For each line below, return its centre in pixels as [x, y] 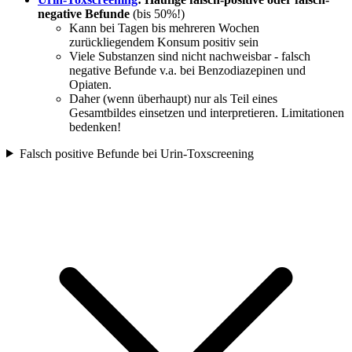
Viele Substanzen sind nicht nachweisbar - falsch [190, 56]
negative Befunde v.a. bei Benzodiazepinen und [187, 70]
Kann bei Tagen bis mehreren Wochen [164, 27]
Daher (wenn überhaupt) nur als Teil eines [173, 98]
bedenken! [95, 126]
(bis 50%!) [157, 13]
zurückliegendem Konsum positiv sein [164, 42]
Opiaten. [90, 84]
